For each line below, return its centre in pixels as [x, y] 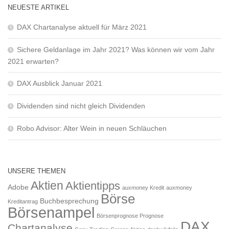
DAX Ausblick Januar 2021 [60, 83]
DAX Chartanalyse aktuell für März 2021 [82, 27]
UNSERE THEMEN [37, 171]
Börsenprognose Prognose [130, 215]
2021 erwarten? [33, 61]
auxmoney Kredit [143, 187]
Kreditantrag [23, 201]
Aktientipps [93, 186]
